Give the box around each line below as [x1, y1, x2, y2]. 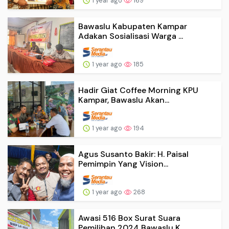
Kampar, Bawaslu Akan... [78, 94, 169, 105]
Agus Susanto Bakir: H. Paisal [78, 148, 189, 159]
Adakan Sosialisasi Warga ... [78, 30, 183, 41]
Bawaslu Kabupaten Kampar [78, 20, 187, 32]
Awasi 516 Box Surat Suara [78, 212, 180, 223]
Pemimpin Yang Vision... [78, 158, 168, 169]
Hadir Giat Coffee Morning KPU [78, 84, 198, 96]
